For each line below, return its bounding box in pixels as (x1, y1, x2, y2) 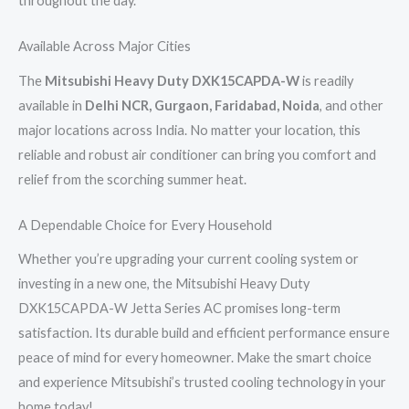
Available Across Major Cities (18, 38, 191, 55)
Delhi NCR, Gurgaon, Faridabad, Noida (85, 97, 320, 113)
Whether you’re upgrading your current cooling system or (18, 251, 359, 267)
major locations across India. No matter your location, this (18, 121, 361, 138)
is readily (299, 72, 353, 89)
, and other (320, 97, 383, 113)
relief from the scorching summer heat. (18, 171, 246, 187)
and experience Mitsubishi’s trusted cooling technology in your (18, 374, 386, 391)
